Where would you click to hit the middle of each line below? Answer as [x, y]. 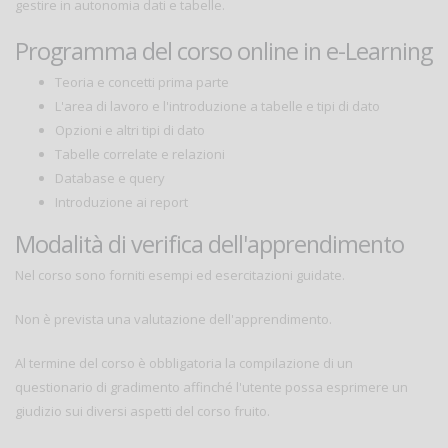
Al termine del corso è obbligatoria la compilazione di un [184, 363]
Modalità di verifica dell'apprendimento [209, 244]
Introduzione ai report [121, 202]
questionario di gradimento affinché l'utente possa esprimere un [211, 387]
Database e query [110, 178]
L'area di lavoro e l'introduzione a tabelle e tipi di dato [217, 106]
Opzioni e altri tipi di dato [130, 130]
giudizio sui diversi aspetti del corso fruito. [142, 411]
